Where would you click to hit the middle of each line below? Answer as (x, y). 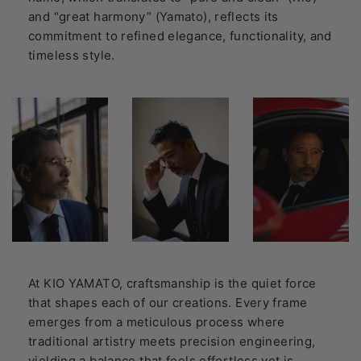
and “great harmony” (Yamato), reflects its (154, 16)
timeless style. (72, 55)
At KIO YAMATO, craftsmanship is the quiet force (172, 283)
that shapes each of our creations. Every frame (168, 302)
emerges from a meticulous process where (157, 322)
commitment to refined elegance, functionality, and (180, 35)
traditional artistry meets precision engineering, (172, 341)
